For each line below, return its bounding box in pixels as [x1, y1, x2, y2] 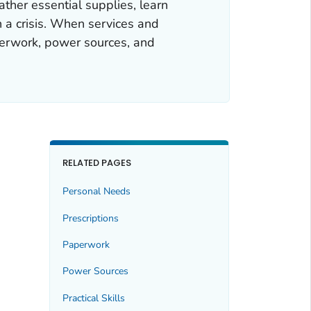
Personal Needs [62, 185, 131, 199]
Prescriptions [62, 211, 119, 225]
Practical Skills [62, 291, 125, 305]
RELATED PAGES [62, 155, 132, 169]
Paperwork [62, 238, 110, 252]
